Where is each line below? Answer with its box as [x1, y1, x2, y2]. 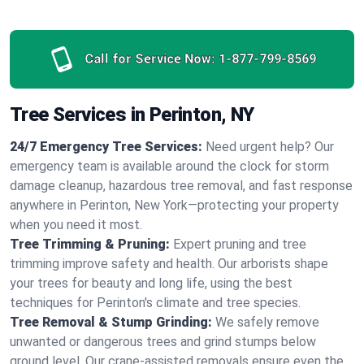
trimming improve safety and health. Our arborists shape [10, 256, 328, 271]
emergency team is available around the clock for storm [10, 158, 329, 174]
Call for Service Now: [84, 51, 215, 67]
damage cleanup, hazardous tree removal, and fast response [10, 178, 353, 193]
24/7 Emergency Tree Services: [10, 139, 202, 154]
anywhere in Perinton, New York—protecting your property [10, 197, 339, 213]
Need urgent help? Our [206, 139, 334, 154]
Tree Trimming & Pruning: [10, 236, 170, 252]
